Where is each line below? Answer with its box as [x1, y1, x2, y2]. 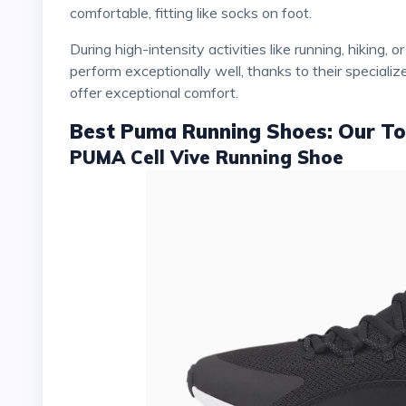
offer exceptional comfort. [70, 82, 238, 101]
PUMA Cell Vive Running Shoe [70, 145, 343, 169]
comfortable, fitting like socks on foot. [70, 3, 312, 22]
